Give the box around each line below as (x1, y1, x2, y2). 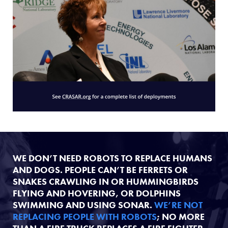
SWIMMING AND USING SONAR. (13, 198, 154, 211)
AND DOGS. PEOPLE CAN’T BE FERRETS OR (13, 163, 188, 176)
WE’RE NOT (154, 198, 203, 211)
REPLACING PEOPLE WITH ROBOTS (13, 210, 157, 222)
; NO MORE (157, 210, 205, 222)
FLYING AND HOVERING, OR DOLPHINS (13, 187, 181, 199)
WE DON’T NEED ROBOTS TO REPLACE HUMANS (13, 152, 212, 164)
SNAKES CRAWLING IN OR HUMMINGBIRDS (13, 175, 198, 187)
